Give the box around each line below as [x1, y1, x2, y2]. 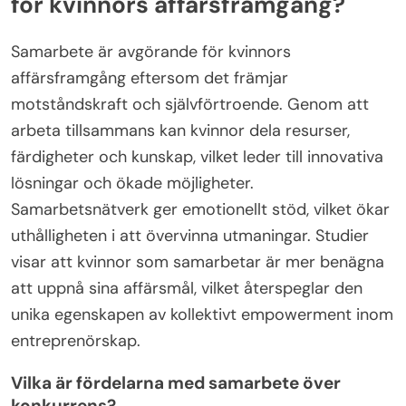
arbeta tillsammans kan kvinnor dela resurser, [11, 120, 350, 142]
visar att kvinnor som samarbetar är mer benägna [11, 251, 384, 274]
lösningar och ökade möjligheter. [11, 172, 254, 195]
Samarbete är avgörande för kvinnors [11, 41, 291, 63]
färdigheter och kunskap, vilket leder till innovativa [11, 146, 383, 169]
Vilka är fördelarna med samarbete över [11, 372, 341, 395]
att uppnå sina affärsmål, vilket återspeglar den [11, 277, 362, 300]
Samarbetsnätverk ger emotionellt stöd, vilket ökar [11, 198, 390, 221]
